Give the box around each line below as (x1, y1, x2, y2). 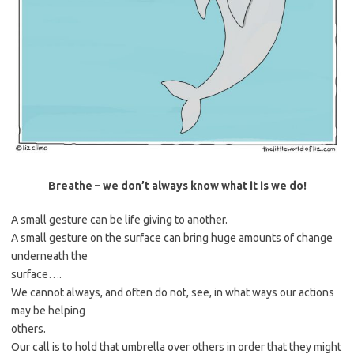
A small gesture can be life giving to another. (11, 213, 228, 227)
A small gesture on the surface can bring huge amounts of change (11, 232, 333, 245)
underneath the (11, 250, 88, 263)
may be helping (11, 304, 85, 318)
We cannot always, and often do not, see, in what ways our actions (11, 286, 334, 299)
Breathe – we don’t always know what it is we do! (47, 179, 307, 193)
